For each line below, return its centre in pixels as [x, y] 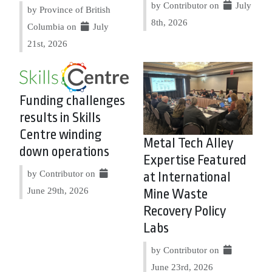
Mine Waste [175, 194]
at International [187, 177]
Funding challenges [72, 100]
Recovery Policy [185, 211]
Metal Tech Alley [188, 143]
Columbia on [53, 26]
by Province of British [69, 9]
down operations [64, 151]
